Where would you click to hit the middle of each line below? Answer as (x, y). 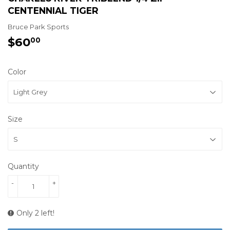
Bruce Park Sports (38, 26)
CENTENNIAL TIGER (53, 10)
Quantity (23, 166)
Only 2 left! (35, 213)
